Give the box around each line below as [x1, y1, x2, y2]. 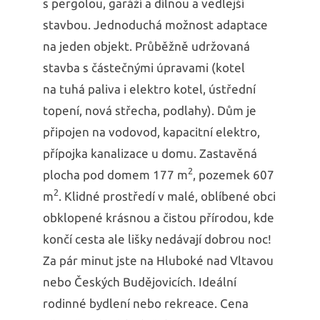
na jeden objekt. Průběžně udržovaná [43, 39, 250, 53]
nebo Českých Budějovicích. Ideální [43, 274, 236, 289]
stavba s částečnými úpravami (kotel [43, 60, 245, 74]
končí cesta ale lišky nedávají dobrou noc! [43, 231, 271, 246]
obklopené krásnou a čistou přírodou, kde [43, 210, 274, 224]
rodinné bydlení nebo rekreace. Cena [43, 296, 249, 310]
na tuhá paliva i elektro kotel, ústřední [43, 81, 256, 96]
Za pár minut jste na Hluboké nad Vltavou [43, 253, 274, 267]
